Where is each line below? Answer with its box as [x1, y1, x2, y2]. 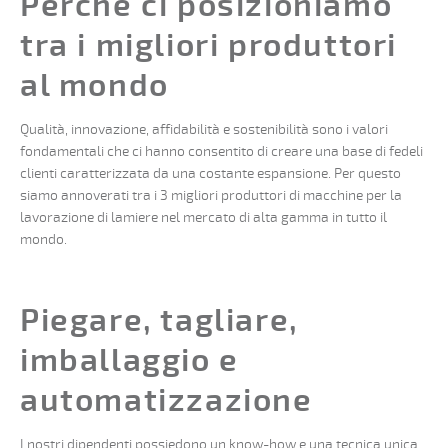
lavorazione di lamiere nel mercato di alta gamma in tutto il [20, 208, 387, 226]
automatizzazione [20, 380, 313, 421]
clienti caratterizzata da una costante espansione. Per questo [20, 164, 401, 182]
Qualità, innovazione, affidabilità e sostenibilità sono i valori [20, 120, 388, 138]
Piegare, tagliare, [20, 300, 299, 341]
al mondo [20, 65, 169, 106]
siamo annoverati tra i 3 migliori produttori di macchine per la [20, 186, 402, 204]
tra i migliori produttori [20, 25, 398, 66]
